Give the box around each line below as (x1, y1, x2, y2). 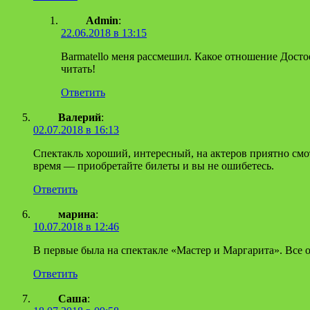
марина (58, 208, 95, 220)
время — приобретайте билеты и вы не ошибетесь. (33, 159, 274, 172)
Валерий (58, 111, 101, 123)
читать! (61, 62, 95, 75)
